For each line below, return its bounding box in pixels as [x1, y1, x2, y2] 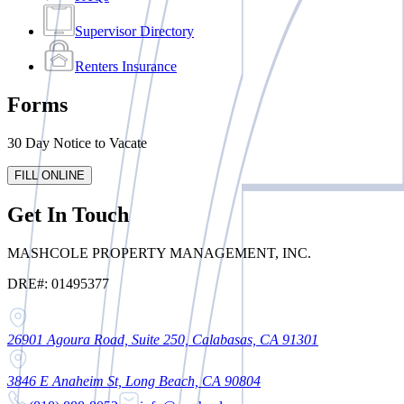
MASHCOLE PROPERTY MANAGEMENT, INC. [7, 244, 311, 261]
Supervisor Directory [75, 23, 194, 39]
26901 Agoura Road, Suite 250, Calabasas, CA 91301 [7, 331, 318, 347]
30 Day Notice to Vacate [7, 134, 147, 151]
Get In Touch [7, 202, 129, 226]
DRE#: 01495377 [7, 275, 109, 291]
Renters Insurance [75, 59, 177, 74]
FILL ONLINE [14, 168, 85, 182]
